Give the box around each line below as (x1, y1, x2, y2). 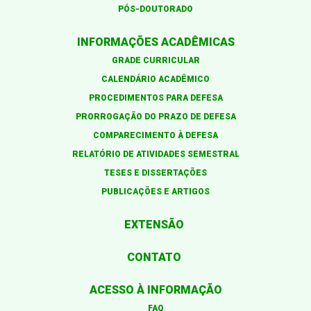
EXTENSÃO (124, 218, 184, 232)
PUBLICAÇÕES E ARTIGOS (101, 187, 210, 197)
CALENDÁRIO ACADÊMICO (101, 74, 210, 85)
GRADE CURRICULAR (111, 56, 200, 66)
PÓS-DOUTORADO (118, 4, 193, 15)
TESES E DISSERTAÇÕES (104, 168, 207, 178)
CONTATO (127, 251, 181, 264)
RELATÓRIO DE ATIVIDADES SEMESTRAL (72, 149, 239, 160)
